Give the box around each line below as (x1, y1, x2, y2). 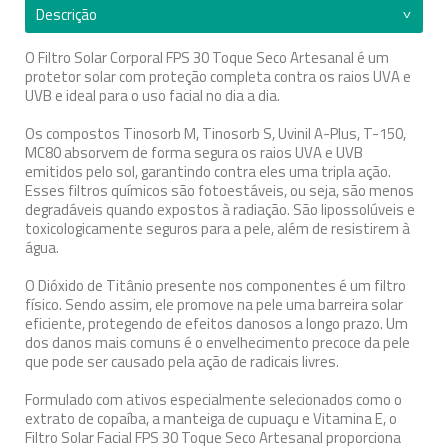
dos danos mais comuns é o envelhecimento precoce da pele (25, 331, 410, 354)
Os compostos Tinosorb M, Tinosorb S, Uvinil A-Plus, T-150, (25, 122, 406, 145)
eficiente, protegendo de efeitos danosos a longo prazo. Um (25, 312, 408, 335)
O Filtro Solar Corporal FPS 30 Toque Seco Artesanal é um (25, 46, 389, 69)
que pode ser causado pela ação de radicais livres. (25, 350, 339, 373)
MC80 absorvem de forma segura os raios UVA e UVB (25, 141, 363, 164)
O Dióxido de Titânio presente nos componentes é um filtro (25, 274, 406, 297)
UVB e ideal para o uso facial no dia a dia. (25, 84, 280, 107)
